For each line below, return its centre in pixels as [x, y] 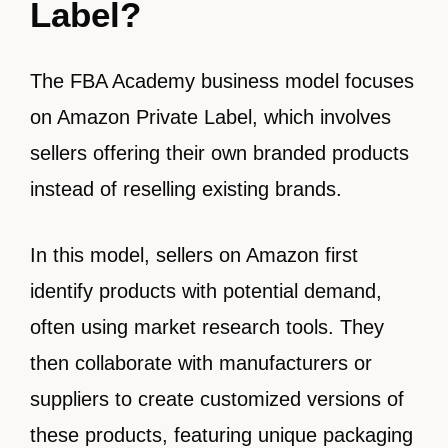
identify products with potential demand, [206, 291]
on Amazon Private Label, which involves [210, 117]
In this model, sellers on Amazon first [194, 255]
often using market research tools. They [207, 327]
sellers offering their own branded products [219, 153]
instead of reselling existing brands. [186, 189]
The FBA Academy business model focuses [222, 81]
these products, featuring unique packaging [221, 435]
